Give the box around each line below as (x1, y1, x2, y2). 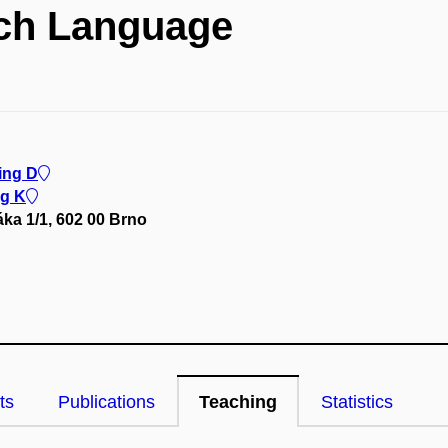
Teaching (199, 392, 277, 412)
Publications (58, 392, 155, 412)
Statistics (321, 392, 393, 412)
